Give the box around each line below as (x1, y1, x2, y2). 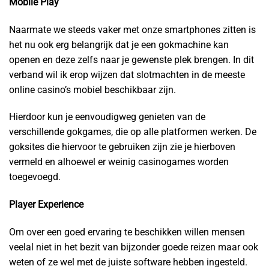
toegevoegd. (9, 171, 61, 183)
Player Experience (9, 199, 83, 211)
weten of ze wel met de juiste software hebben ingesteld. (9, 256, 247, 268)
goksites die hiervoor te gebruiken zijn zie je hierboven (9, 141, 235, 153)
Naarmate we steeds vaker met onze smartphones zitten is (9, 23, 256, 35)
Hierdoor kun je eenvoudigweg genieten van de (9, 111, 205, 123)
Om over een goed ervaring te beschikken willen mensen (9, 226, 245, 238)
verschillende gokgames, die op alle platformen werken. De (9, 126, 256, 138)
